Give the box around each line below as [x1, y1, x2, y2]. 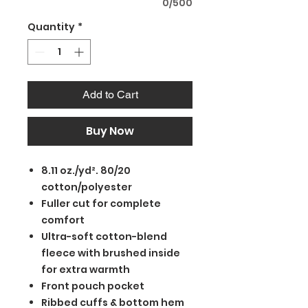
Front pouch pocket [41, 279, 144, 294]
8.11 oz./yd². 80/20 [41, 164, 131, 178]
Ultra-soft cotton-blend [41, 230, 167, 244]
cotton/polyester [41, 180, 132, 195]
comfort [41, 213, 85, 228]
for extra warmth [41, 263, 130, 277]
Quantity [27, 20, 75, 34]
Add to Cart [82, 88, 138, 102]
